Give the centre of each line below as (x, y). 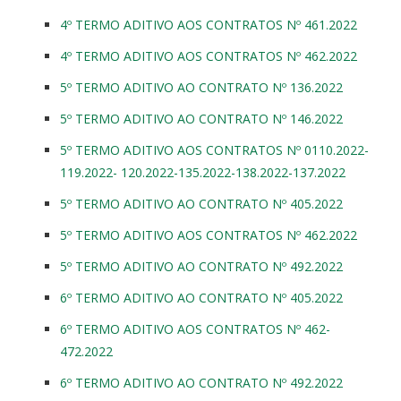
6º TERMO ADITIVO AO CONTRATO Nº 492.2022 (201, 382)
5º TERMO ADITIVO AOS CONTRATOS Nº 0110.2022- (214, 149)
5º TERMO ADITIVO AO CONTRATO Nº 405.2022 (201, 203)
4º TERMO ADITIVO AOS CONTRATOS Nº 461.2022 (209, 24)
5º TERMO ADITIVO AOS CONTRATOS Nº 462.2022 (209, 235)
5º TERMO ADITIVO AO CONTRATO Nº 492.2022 (201, 266)
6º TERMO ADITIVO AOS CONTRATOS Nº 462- (195, 328)
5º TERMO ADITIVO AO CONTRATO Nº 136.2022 (201, 87)
